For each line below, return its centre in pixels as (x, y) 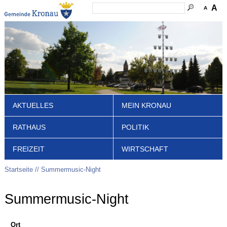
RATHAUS (29, 127)
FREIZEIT (28, 149)
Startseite (18, 169)
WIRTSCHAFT (145, 149)
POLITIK (135, 127)
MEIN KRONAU (146, 105)
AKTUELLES (33, 105)
